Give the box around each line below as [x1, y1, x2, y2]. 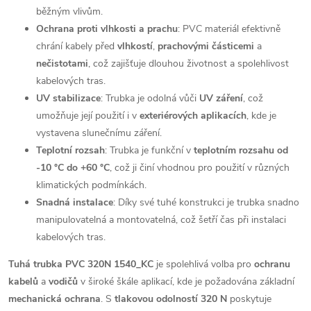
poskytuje [227, 292, 271, 305]
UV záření [199, 91, 243, 105]
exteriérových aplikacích [140, 108, 246, 122]
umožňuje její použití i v [36, 108, 140, 122]
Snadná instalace [36, 195, 113, 209]
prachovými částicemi [158, 39, 254, 53]
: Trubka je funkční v [105, 143, 194, 157]
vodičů [49, 274, 78, 288]
